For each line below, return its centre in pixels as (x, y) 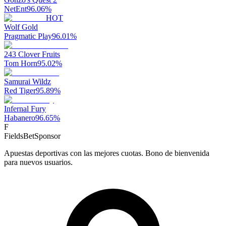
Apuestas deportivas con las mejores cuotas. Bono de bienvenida (107, 153)
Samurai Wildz (27, 82)
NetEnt (15, 9)
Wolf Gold (21, 27)
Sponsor (47, 136)
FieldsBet (19, 136)
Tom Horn (21, 64)
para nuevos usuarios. (38, 162)
